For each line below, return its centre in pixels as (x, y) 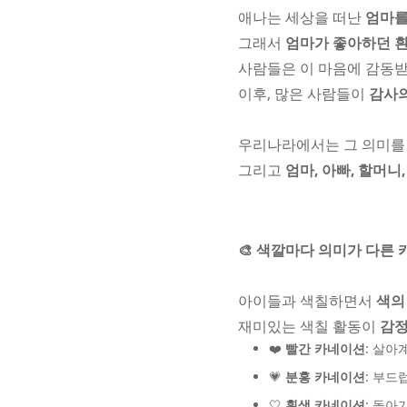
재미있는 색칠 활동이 (309, 326)
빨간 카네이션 (325, 348)
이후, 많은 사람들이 (303, 94)
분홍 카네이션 (325, 377)
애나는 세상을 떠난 (302, 17)
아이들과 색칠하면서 (307, 301)
